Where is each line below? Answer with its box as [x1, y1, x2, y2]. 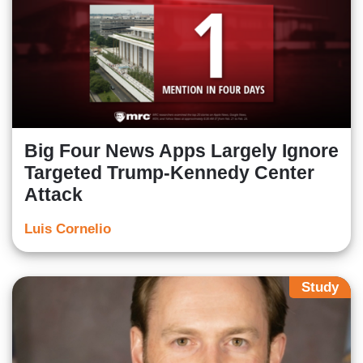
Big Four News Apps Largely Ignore [24, 139, 339, 161]
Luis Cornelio [24, 220, 111, 237]
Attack [24, 183, 83, 205]
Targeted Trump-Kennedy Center [24, 161, 314, 183]
